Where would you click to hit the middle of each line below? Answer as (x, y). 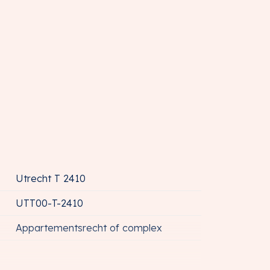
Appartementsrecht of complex (89, 228)
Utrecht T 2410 (50, 178)
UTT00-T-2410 (49, 203)
